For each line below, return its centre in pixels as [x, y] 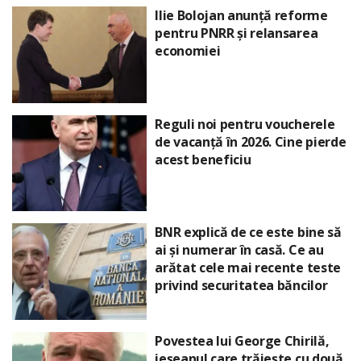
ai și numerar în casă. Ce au [239, 250]
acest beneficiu [203, 159]
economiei [188, 51]
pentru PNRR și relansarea [237, 33]
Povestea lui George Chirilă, [242, 340]
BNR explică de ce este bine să [248, 232]
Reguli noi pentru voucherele [245, 124]
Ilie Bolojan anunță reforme [241, 16]
